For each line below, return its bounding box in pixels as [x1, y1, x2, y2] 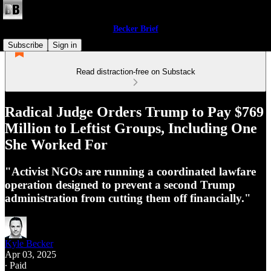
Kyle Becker [5, 238, 53, 249]
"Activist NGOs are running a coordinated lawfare [5, 165, 256, 178]
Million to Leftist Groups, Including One [5, 120, 257, 136]
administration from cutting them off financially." [5, 191, 251, 204]
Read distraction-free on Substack [76, 67, 195, 76]
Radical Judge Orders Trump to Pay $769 [5, 103, 264, 120]
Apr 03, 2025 [5, 249, 56, 260]
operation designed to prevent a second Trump [5, 178, 235, 191]
